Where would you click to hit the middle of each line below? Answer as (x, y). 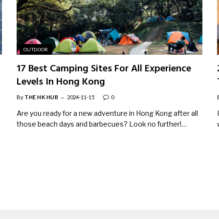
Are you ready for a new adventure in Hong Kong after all (107, 113)
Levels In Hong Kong (61, 82)
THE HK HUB (42, 97)
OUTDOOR (36, 49)
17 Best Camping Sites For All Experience (104, 69)
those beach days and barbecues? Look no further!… (102, 124)
